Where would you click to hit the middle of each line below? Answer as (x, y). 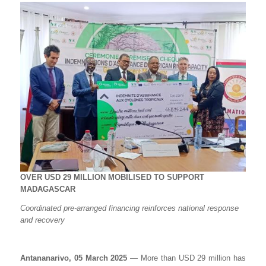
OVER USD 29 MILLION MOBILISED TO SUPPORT (112, 177)
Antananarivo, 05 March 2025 (75, 258)
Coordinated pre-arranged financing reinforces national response (129, 208)
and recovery (42, 220)
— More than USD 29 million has (188, 258)
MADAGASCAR (48, 189)
